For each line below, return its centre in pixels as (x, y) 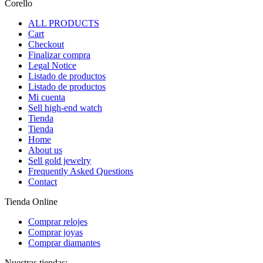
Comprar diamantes (64, 242)
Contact (43, 181)
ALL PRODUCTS (64, 23)
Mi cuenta (47, 97)
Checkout (46, 44)
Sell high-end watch (65, 107)
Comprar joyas (55, 232)
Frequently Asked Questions (81, 171)
